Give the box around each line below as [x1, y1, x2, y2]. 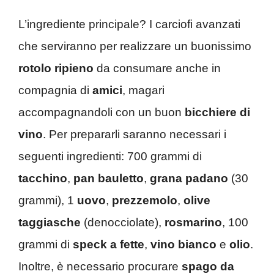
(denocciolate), [81, 215, 165, 229]
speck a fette [73, 237, 144, 251]
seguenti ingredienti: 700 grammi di [18, 149, 202, 163]
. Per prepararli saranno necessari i [43, 127, 226, 141]
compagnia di [18, 83, 92, 97]
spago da [182, 259, 234, 273]
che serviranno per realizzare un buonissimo [18, 39, 251, 53]
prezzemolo [112, 193, 177, 207]
